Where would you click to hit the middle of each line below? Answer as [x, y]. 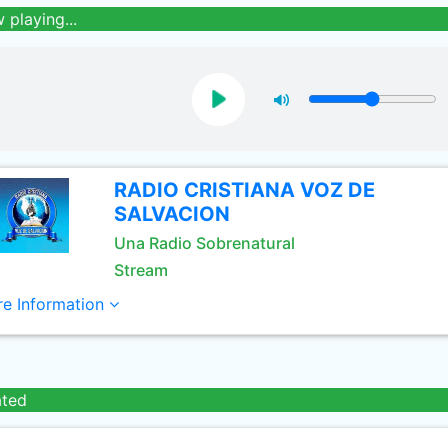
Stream [140, 270]
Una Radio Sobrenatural [204, 243]
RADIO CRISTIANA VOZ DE [244, 190]
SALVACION [171, 214]
